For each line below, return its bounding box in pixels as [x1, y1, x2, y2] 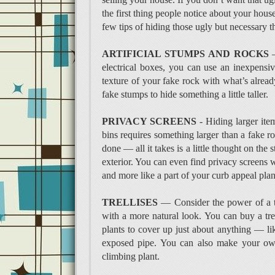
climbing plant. [102, 250, 163, 261]
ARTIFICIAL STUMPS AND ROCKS [102, 48, 269, 59]
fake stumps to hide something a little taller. [102, 88, 271, 99]
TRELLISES [102, 196, 158, 207]
